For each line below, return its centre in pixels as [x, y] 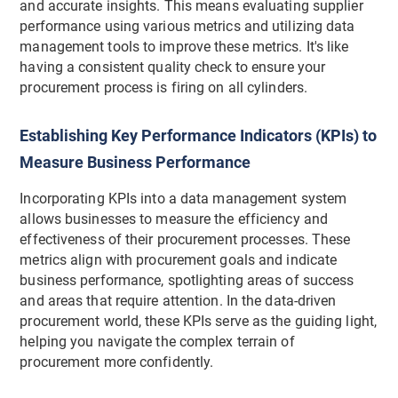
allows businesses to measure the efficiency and [174, 219]
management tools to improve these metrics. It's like [184, 48]
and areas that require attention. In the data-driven [178, 301]
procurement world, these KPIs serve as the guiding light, [199, 321]
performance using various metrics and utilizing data [187, 27]
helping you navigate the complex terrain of [157, 342]
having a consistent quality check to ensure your [173, 68]
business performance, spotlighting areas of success [187, 280]
